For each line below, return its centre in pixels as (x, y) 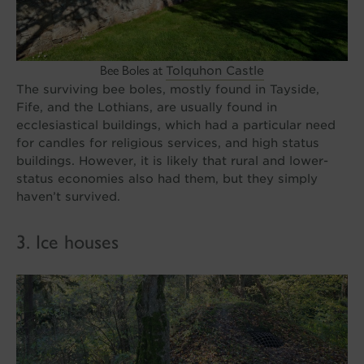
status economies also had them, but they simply (167, 178)
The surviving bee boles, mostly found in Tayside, (167, 89)
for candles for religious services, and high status (167, 142)
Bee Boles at (132, 70)
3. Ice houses (67, 241)
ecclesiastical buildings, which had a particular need (175, 124)
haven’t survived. (68, 196)
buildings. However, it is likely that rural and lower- (172, 160)
